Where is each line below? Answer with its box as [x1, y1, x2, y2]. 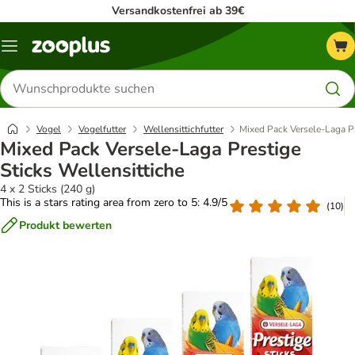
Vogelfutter [78, 123, 126, 136]
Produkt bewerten [19, 217, 112, 233]
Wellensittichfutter [143, 123, 223, 136]
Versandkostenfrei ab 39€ [111, 3, 244, 18]
